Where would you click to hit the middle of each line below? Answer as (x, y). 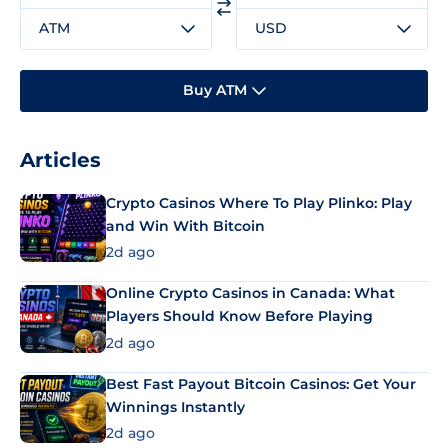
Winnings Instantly (175, 406)
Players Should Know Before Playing (239, 316)
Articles (60, 159)
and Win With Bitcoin (185, 225)
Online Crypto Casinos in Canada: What (250, 293)
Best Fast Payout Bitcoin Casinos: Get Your (261, 383)
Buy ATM (214, 90)
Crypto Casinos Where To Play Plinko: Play (259, 202)
